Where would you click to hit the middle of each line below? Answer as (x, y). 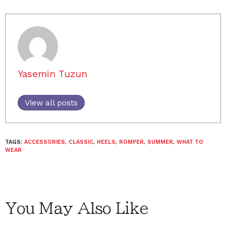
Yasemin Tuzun (52, 74)
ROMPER (131, 142)
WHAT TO (190, 142)
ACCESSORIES (45, 142)
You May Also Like (77, 208)
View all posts (51, 103)
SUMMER (160, 142)
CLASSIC (81, 142)
